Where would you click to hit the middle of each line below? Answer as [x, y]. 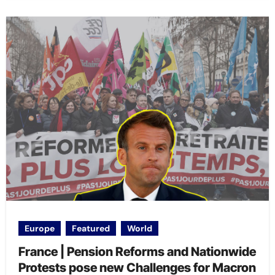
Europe [39, 229]
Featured [91, 229]
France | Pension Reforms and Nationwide [137, 252]
